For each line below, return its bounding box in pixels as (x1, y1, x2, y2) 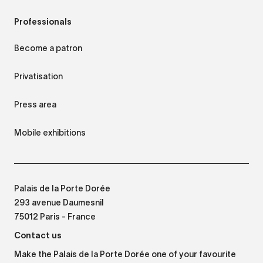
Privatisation (14, 71, 63, 81)
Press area (14, 99, 56, 109)
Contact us (14, 230, 62, 240)
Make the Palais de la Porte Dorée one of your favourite (14, 251, 236, 259)
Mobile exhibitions (14, 127, 86, 137)
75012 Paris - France (14, 213, 96, 221)
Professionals (14, 16, 72, 26)
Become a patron (14, 43, 82, 53)
